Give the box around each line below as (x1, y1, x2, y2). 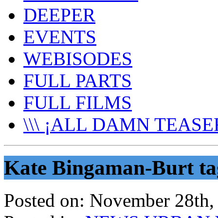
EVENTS (23, 26, 96, 47)
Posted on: (4, 189, 85, 211)
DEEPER (23, 4, 95, 25)
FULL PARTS (23, 70, 132, 91)
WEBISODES (23, 48, 132, 69)
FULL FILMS (23, 92, 132, 113)
